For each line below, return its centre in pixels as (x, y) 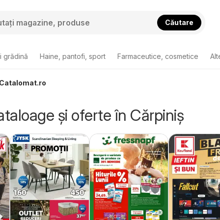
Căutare (179, 22)
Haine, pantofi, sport (73, 56)
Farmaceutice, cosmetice (158, 56)
